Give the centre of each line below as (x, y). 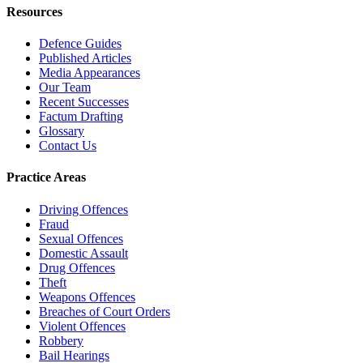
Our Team (65, 88)
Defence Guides (80, 44)
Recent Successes (84, 102)
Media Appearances (90, 73)
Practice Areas (46, 177)
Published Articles (85, 58)
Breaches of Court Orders (105, 311)
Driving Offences (83, 209)
